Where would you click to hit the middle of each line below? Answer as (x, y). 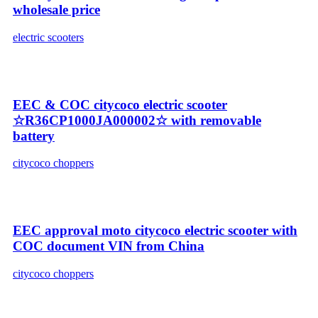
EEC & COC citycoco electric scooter (120, 104)
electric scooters (48, 37)
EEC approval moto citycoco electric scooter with (155, 230)
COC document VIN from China (109, 246)
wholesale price (56, 10)
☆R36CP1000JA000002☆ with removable (137, 120)
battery (34, 136)
